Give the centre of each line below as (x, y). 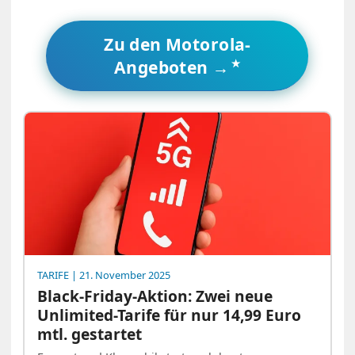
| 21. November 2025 (120, 275)
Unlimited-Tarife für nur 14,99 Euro (170, 315)
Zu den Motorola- (177, 44)
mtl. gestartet (90, 334)
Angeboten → (172, 67)
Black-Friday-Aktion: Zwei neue (155, 296)
